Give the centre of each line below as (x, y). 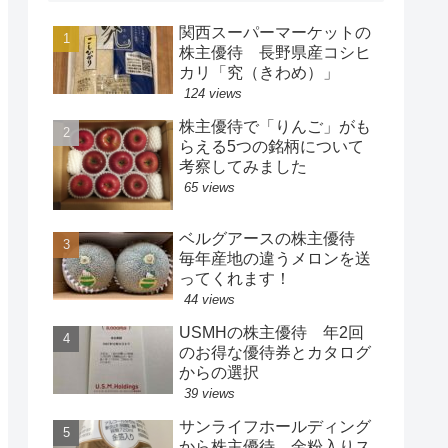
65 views (209, 187)
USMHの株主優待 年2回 (271, 332)
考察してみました (243, 166)
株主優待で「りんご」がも (275, 126)
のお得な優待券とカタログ (275, 352)
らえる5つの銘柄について (271, 146)
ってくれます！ (235, 278)
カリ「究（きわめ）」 (259, 72)
